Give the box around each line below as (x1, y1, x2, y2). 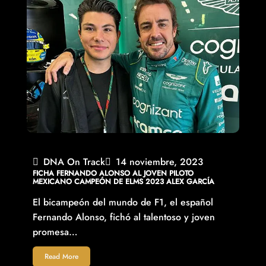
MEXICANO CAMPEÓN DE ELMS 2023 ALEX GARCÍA (32, 176, 214, 188)
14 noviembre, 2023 (115, 155, 203, 169)
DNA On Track (43, 155, 105, 169)
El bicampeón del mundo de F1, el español (32, 195, 213, 210)
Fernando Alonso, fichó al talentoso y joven (32, 210, 215, 224)
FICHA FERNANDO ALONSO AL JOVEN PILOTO (32, 168, 194, 179)
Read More (44, 251, 78, 262)
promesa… (32, 225, 78, 239)
